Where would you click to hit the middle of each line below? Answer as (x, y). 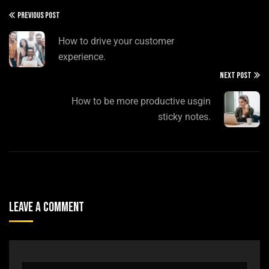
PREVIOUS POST (39, 16)
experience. (82, 57)
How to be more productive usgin (141, 101)
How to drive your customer (116, 41)
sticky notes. (184, 117)
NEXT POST (236, 76)
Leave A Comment (48, 208)
